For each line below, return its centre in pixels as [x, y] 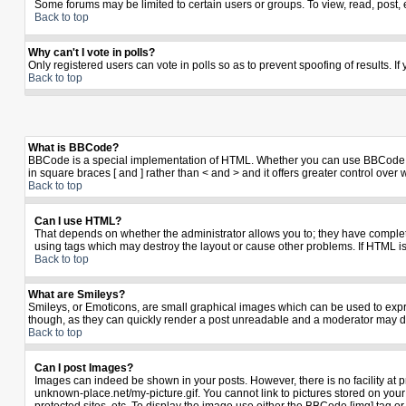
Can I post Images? [84, 368]
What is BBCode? [73, 148]
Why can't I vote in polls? [92, 53]
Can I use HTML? [78, 221]
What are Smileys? [77, 295]
